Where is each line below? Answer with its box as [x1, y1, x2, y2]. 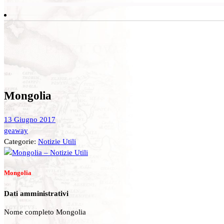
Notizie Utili [38, 136, 76, 145]
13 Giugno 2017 [4, 114, 55, 123]
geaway [4, 125, 28, 134]
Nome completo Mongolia [4, 207, 86, 216]
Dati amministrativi [4, 188, 68, 197]
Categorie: [4, 136, 38, 145]
